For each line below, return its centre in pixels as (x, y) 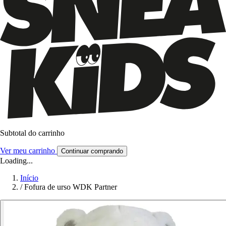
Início (29, 178)
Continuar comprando (92, 151)
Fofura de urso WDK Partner (71, 187)
